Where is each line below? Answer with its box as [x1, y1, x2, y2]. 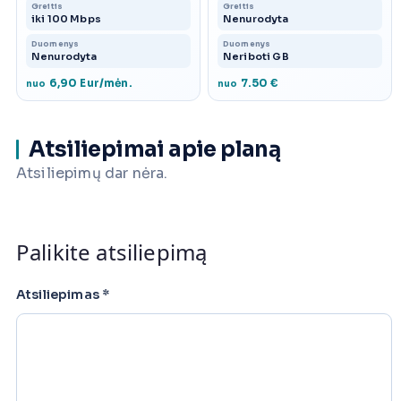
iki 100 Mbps [31, 13, 101, 26]
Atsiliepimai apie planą [29, 136, 281, 164]
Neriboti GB [223, 50, 289, 64]
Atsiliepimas [16, 286, 103, 303]
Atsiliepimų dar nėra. [16, 164, 168, 183]
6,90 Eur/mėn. [46, 76, 132, 90]
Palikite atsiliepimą [16, 237, 208, 268]
